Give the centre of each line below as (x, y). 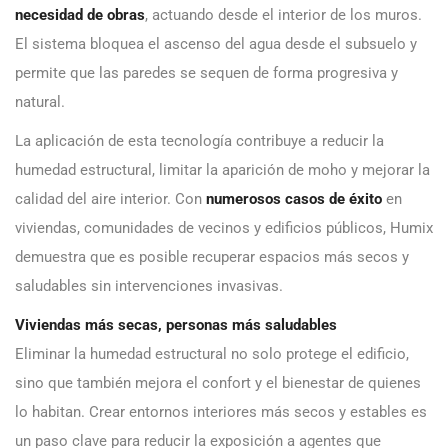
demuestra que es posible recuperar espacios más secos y (212, 257)
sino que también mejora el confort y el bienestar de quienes (218, 383)
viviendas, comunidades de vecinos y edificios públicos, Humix (224, 228)
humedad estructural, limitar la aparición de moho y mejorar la (222, 170)
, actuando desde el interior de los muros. (283, 15)
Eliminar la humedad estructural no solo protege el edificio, (212, 354)
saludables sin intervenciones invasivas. (149, 286)
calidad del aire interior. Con (110, 199)
